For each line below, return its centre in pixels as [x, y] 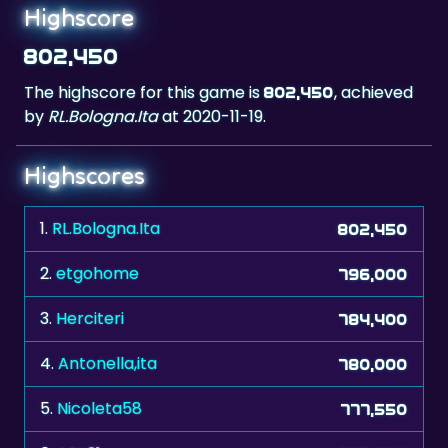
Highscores [84, 126]
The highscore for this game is [144, 43]
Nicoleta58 [99, 359]
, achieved [373, 43]
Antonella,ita [107, 314]
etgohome [97, 224]
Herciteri [90, 269]
